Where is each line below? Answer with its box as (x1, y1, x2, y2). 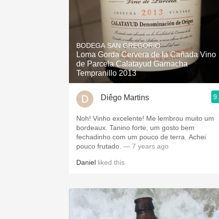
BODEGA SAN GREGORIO (76, 42, 160, 49)
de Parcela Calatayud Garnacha (76, 60, 188, 68)
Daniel (76, 158, 96, 166)
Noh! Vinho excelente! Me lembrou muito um (76, 114, 214, 122)
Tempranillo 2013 (76, 69, 136, 77)
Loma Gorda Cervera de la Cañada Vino (76, 50, 216, 59)
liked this (96, 158, 125, 166)
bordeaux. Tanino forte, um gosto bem (76, 124, 195, 131)
